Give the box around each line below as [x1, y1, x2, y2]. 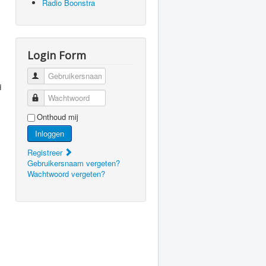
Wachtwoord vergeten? [27, 168, 105, 179]
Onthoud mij [37, 111, 78, 122]
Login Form [27, 48, 86, 62]
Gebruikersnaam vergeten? [27, 157, 120, 169]
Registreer [27, 147, 65, 158]
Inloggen [35, 128, 64, 139]
